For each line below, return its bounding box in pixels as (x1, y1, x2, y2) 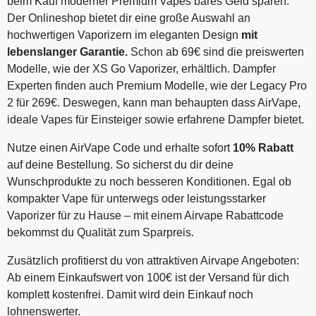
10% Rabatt (233, 141, 293, 154)
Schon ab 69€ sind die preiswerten (128, 45, 304, 58)
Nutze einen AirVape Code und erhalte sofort (7, 141, 233, 154)
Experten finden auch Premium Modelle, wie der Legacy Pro (7, 79, 307, 92)
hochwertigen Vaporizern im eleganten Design (7, 28, 241, 41)
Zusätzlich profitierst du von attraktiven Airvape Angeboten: (7, 254, 299, 267)
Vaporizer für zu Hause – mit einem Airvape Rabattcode (7, 209, 284, 221)
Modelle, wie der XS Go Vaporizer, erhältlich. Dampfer (7, 62, 276, 75)
